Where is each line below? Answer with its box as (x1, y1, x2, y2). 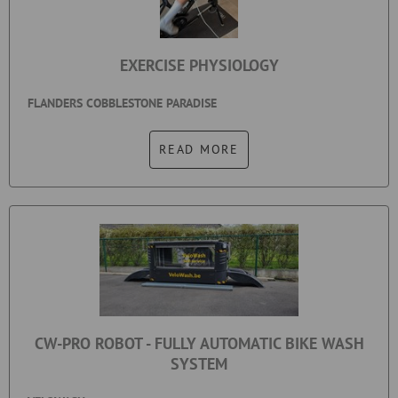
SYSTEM (171, 353, 227, 374)
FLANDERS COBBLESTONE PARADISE (28, 94, 217, 111)
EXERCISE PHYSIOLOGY (119, 54, 279, 76)
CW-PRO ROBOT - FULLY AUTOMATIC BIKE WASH (34, 332, 364, 354)
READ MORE (159, 140, 239, 157)
